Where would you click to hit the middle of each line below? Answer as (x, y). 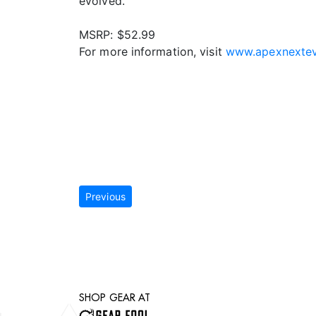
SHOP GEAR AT (115, 298)
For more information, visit (152, 52)
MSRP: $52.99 (117, 35)
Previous (105, 197)
